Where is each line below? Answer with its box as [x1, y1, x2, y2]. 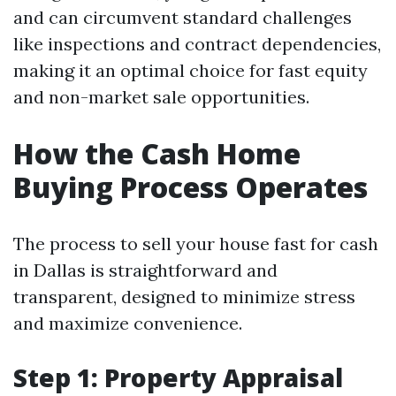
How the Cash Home [13, 134, 301, 172]
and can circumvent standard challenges [13, 6, 352, 28]
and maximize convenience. [13, 312, 242, 334]
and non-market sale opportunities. [13, 86, 309, 108]
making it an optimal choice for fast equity [13, 59, 368, 81]
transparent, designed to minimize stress [13, 286, 355, 308]
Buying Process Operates [13, 168, 368, 206]
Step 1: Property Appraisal [13, 361, 343, 394]
